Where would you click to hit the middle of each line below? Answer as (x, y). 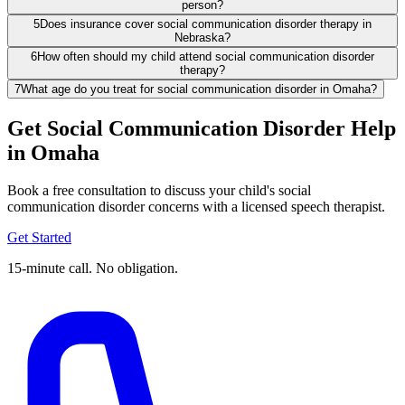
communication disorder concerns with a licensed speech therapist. (196, 207)
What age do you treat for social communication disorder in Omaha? (199, 89)
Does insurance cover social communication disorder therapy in (206, 24)
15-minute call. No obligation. (93, 268)
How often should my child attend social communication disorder (206, 56)
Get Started (39, 238)
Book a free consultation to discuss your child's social (159, 191)
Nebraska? (202, 37)
